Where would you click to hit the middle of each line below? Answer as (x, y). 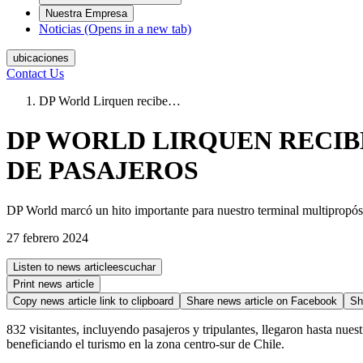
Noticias (60, 29)
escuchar (134, 267)
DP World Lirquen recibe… (110, 101)
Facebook (314, 301)
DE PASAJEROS (102, 171)
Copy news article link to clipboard (93, 301)
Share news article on (239, 301)
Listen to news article (63, 267)
